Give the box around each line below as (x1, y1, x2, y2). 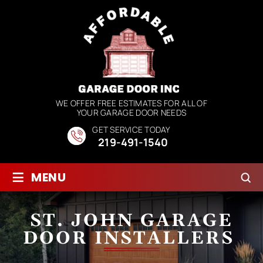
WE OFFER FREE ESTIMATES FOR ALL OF (55, 97, 208, 109)
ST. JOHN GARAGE (30, 210, 233, 232)
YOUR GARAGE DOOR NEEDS (76, 107, 187, 118)
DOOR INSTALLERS (22, 227, 241, 249)
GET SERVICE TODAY (92, 124, 171, 135)
